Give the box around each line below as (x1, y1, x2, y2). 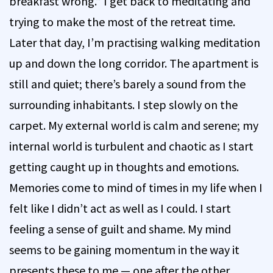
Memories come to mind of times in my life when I (9, 179, 263, 195)
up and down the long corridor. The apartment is (9, 55, 258, 71)
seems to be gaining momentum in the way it (9, 241, 239, 257)
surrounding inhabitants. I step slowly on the (9, 96, 238, 112)
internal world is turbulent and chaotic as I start (9, 138, 253, 154)
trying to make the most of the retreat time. (9, 13, 235, 29)
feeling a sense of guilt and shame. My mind (9, 221, 231, 236)
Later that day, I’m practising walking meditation (9, 34, 260, 50)
